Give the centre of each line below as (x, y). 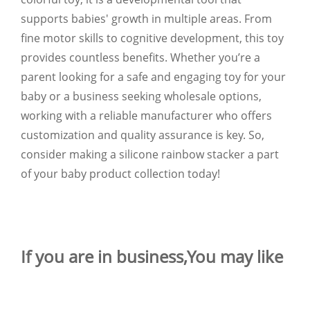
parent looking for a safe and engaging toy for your (153, 76)
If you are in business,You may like (152, 256)
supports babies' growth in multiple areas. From (146, 18)
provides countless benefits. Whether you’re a (140, 57)
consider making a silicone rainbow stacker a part (150, 154)
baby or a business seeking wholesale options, (141, 96)
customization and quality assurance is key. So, (143, 135)
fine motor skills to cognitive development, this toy (152, 38)
